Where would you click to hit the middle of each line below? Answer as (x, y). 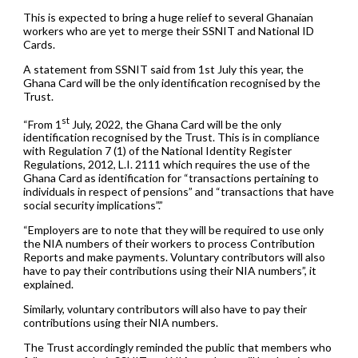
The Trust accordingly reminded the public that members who (177, 348)
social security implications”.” (93, 205)
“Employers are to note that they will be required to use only (173, 230)
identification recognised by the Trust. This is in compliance (171, 137)
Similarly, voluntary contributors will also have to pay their (165, 309)
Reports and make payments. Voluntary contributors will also (174, 257)
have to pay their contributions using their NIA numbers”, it (169, 271)
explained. (48, 284)
